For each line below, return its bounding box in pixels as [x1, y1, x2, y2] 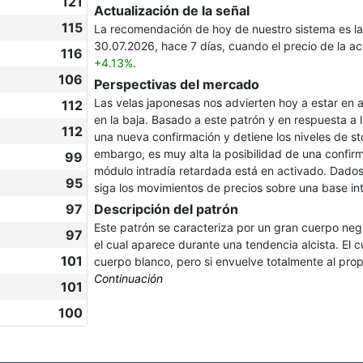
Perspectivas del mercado [94, 76, 259, 92]
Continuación [94, 271, 163, 285]
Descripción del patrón [94, 201, 238, 217]
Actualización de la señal [94, 2, 250, 19]
